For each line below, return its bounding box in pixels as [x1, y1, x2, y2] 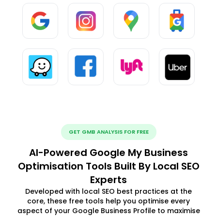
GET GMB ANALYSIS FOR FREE [68, 127, 149, 136]
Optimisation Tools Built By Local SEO [17, 159, 200, 173]
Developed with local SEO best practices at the [25, 186, 192, 196]
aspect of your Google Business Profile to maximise [17, 205, 200, 216]
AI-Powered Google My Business [29, 145, 188, 159]
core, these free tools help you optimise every [27, 196, 190, 206]
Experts [90, 172, 127, 186]
